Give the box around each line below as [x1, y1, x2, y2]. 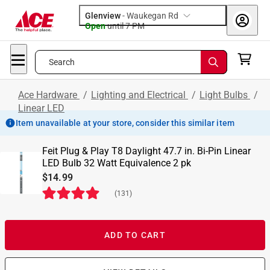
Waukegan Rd [127, 11, 178, 20]
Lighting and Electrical [91, 89, 188, 101]
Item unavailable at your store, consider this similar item [16, 118, 234, 128]
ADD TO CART [104, 230, 166, 240]
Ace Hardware [18, 89, 80, 101]
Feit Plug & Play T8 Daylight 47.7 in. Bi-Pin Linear [42, 145, 251, 157]
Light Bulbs [199, 89, 250, 101]
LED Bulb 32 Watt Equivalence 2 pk [42, 157, 191, 169]
